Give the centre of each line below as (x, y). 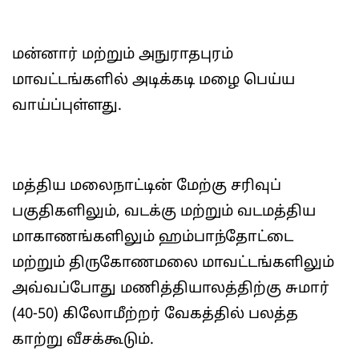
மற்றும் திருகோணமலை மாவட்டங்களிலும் (173, 263)
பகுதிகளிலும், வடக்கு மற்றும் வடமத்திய (164, 212)
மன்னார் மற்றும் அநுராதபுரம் (123, 55)
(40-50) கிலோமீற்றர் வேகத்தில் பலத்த (155, 315)
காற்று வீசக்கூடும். (83, 340)
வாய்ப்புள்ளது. (67, 106)
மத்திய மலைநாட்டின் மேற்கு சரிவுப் (147, 186)
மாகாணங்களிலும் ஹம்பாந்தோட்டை (153, 238)
